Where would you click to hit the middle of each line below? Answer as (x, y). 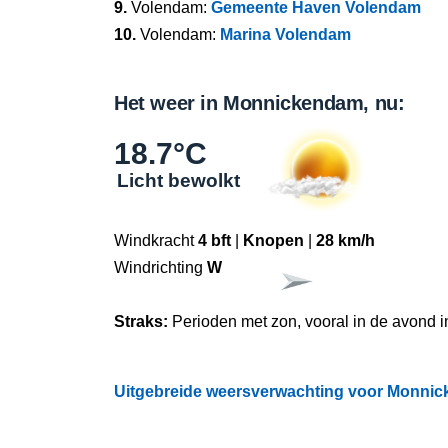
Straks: (143, 321)
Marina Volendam (285, 34)
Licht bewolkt (178, 180)
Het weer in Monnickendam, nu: (259, 103)
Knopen (273, 240)
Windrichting (160, 267)
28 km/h (345, 240)
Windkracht (156, 240)
